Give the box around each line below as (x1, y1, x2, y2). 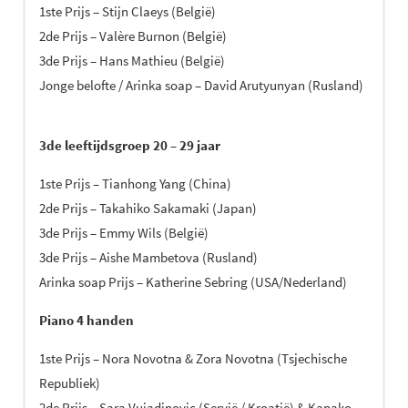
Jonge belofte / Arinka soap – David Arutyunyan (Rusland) (39, 76, 363, 94)
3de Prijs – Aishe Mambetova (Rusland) (39, 248, 258, 266)
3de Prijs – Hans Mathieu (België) (39, 51, 225, 69)
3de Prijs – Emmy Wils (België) (39, 223, 209, 241)
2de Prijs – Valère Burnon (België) (39, 26, 227, 45)
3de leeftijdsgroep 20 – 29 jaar (39, 136, 220, 154)
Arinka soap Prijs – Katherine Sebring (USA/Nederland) (39, 272, 347, 291)
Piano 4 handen (39, 311, 134, 329)
